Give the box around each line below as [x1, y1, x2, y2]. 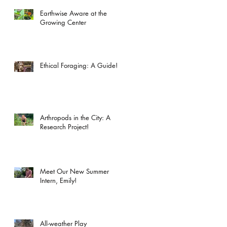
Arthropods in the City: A [40, 112, 110, 122]
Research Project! [40, 122, 89, 131]
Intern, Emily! [40, 175, 77, 185]
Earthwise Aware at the [40, 8, 107, 18]
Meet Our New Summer [40, 166, 109, 176]
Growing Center [40, 17, 86, 27]
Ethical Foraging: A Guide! [40, 60, 118, 70]
